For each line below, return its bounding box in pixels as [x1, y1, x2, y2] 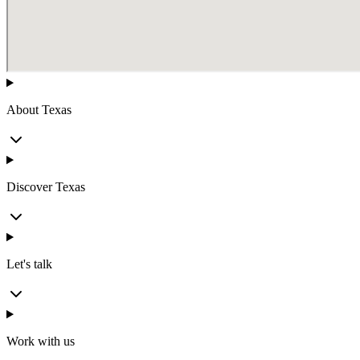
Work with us [6, 334, 75, 349]
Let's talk [6, 257, 52, 272]
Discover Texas [6, 180, 85, 194]
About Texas [6, 103, 72, 117]
